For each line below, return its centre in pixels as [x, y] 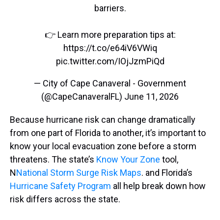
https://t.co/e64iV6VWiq [110, 48]
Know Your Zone [128, 159]
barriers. [110, 8]
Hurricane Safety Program [60, 186]
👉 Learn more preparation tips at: [110, 34]
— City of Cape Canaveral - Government [110, 83]
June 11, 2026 [151, 96]
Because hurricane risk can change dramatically [103, 119]
